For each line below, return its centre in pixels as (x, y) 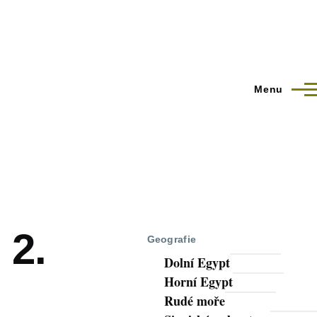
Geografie (172, 239)
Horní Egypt (198, 282)
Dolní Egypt (197, 263)
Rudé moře (194, 301)
